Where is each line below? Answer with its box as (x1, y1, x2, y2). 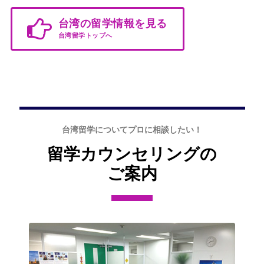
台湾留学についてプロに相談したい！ (62, 125, 202, 135)
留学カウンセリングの (47, 145, 217, 164)
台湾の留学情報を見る (58, 18, 167, 30)
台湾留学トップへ (58, 32, 113, 39)
